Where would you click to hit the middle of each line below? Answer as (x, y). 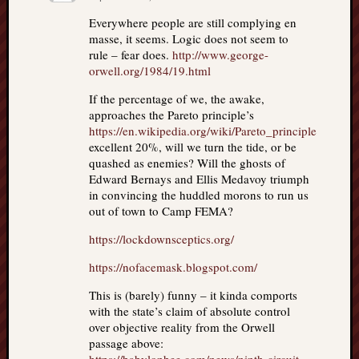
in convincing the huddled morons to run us (199, 195)
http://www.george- (220, 54)
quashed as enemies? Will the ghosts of (187, 163)
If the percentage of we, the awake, (177, 99)
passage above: (126, 343)
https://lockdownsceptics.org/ (161, 239)
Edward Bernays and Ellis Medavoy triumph (199, 179)
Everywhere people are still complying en (193, 22)
